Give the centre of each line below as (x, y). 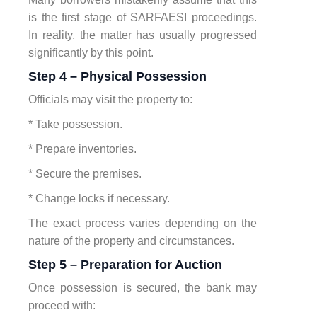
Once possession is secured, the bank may (143, 287)
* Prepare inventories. (82, 149)
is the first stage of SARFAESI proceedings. (143, 17)
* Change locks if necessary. (99, 198)
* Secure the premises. (85, 173)
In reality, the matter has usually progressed (143, 35)
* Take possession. (75, 124)
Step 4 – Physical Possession (117, 76)
